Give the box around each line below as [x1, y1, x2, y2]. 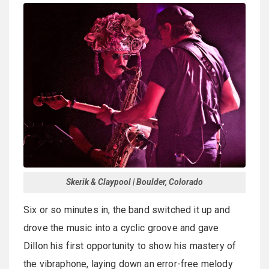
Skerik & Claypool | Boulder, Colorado [66, 177, 203, 187]
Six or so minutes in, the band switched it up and [23, 204, 230, 216]
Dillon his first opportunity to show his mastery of [23, 240, 237, 252]
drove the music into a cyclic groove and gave [23, 222, 219, 234]
